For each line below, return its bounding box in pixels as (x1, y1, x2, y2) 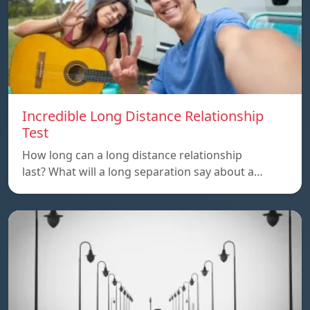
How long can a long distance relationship (22, 147, 242, 163)
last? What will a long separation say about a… (22, 163, 263, 179)
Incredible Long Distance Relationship (22, 106, 264, 125)
